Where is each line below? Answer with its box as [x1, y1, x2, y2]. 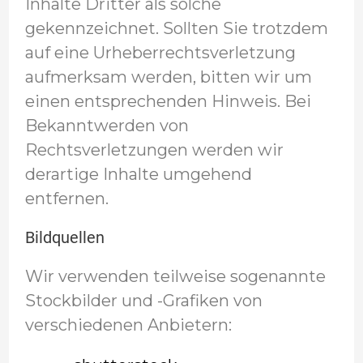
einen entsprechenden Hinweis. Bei [24, 92, 311, 111]
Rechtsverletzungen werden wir [24, 140, 284, 160]
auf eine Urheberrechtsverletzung [24, 43, 296, 62]
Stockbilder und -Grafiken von [24, 291, 263, 310]
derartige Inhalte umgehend [24, 164, 252, 184]
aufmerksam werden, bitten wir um [24, 67, 312, 87]
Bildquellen [24, 228, 105, 247]
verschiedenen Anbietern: [24, 315, 232, 335]
